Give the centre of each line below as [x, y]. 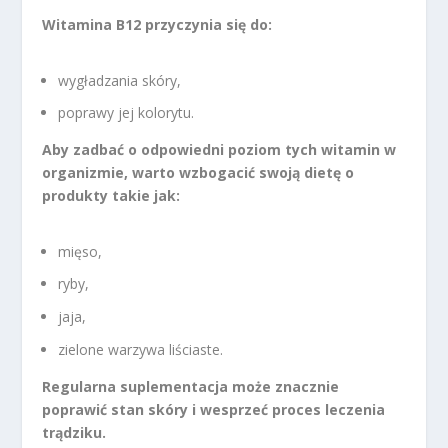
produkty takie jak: [111, 196]
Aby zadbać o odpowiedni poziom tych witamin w [219, 150]
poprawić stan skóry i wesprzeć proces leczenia [214, 409]
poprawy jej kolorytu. [126, 113]
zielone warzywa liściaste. [141, 350]
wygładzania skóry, [120, 80]
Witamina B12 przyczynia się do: [157, 25]
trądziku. [74, 432]
